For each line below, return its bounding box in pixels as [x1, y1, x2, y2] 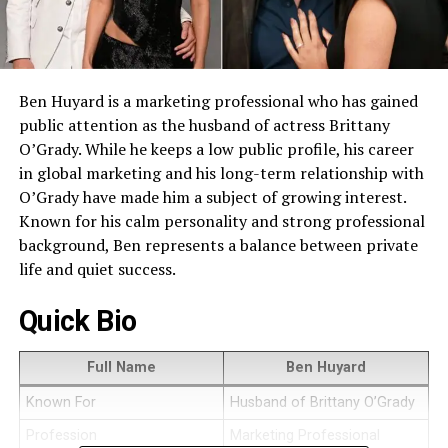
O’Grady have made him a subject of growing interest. [18, 185, 406, 208]
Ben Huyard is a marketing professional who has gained [18, 89, 418, 112]
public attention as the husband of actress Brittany [18, 113, 390, 136]
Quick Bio [18, 303, 137, 338]
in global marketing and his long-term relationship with [18, 161, 424, 184]
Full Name [86, 358, 156, 376]
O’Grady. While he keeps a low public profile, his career [18, 137, 414, 160]
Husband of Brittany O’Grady [229, 393, 415, 411]
